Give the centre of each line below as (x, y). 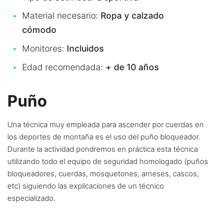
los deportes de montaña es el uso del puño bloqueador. (104, 137)
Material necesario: (61, 16)
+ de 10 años (132, 67)
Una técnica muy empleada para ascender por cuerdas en (106, 125)
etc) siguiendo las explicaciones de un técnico (86, 186)
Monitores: (44, 49)
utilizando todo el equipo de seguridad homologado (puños (108, 162)
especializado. (31, 198)
